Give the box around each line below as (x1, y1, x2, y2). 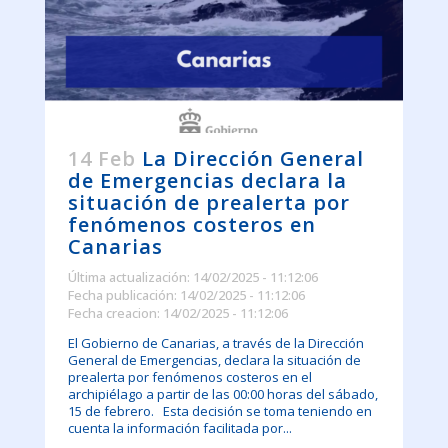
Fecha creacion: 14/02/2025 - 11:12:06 (67, 304, 288, 323)
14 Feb (67, 145, 136, 173)
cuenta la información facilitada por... (67, 419, 292, 438)
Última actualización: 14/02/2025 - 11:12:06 (67, 268, 318, 287)
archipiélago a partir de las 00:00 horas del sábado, (67, 385, 378, 404)
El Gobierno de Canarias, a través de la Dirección (67, 334, 364, 353)
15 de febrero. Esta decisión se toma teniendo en (67, 402, 372, 421)
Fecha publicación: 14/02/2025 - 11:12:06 (67, 286, 305, 305)
